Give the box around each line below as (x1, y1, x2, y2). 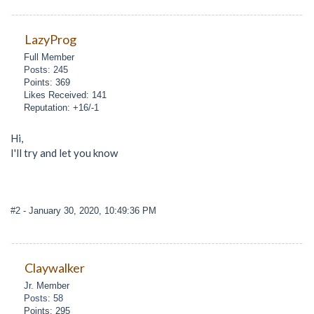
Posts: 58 (24, 292, 64, 303)
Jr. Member (24, 280, 70, 291)
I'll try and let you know (11, 146, 118, 159)
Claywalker (24, 259, 85, 275)
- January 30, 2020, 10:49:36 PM (23, 205, 156, 217)
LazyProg (24, 31, 76, 47)
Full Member (24, 51, 75, 62)
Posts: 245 (24, 64, 69, 75)
